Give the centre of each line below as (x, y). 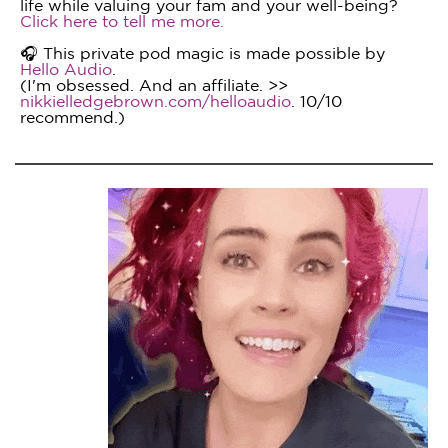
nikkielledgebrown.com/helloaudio (155, 101)
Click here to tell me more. (122, 21)
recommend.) (72, 117)
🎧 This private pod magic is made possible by (202, 53)
